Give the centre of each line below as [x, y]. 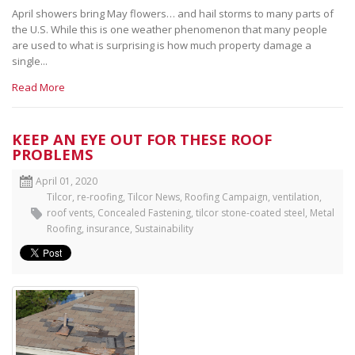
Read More [38, 87]
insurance [108, 228]
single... [30, 61]
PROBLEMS [53, 154]
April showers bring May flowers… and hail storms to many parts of [173, 13]
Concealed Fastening [144, 212]
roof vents [70, 212]
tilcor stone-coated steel [250, 212]
